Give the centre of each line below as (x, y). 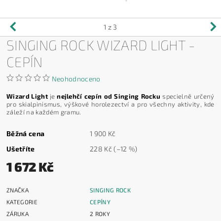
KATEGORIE (22, 202)
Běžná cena (26, 133)
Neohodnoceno (76, 78)
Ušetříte (21, 148)
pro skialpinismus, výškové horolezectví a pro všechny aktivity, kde (110, 104)
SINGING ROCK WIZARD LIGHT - (101, 45)
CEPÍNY (100, 202)
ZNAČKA (18, 190)
